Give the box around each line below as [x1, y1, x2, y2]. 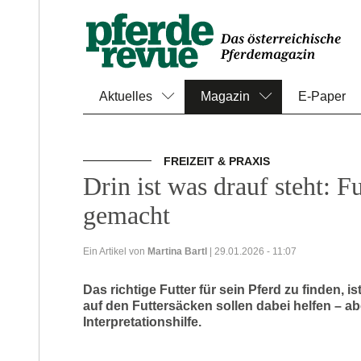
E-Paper [298, 89, 346, 103]
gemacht [83, 201, 170, 230]
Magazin [201, 89, 250, 103]
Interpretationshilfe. [83, 315, 201, 329]
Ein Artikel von [83, 246, 147, 257]
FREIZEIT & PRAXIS [164, 155, 273, 168]
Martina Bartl [147, 246, 207, 257]
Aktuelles [99, 89, 152, 103]
